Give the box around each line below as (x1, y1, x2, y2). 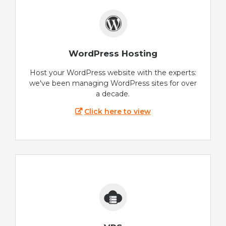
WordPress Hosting (69, 48, 157, 59)
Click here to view (84, 107, 151, 117)
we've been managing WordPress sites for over (29, 79, 197, 88)
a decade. (96, 89, 130, 99)
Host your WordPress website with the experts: (30, 68, 196, 78)
